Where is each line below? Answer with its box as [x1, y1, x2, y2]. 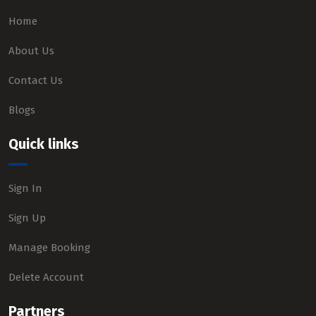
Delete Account [8, 271, 84, 284]
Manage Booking [8, 241, 90, 254]
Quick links [8, 135, 79, 152]
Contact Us [8, 74, 63, 87]
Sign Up [8, 212, 46, 224]
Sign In [8, 182, 42, 195]
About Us [8, 44, 54, 57]
